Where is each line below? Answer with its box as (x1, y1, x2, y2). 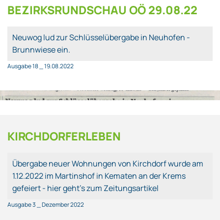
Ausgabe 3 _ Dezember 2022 (7, 200, 84, 209)
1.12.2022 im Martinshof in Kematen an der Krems (12, 170, 186, 181)
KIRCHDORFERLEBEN (7, 128, 121, 144)
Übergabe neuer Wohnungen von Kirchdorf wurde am (12, 158, 203, 169)
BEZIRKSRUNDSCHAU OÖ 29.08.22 (7, 1, 197, 18)
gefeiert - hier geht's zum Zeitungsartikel (12, 182, 159, 193)
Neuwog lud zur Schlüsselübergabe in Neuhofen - (12, 31, 190, 43)
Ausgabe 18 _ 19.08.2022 (7, 61, 74, 70)
